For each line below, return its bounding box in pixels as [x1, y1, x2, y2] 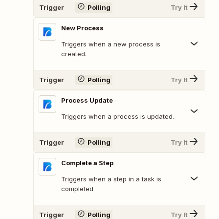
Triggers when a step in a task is [61, 175, 161, 183]
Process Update [61, 96, 113, 104]
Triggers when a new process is [61, 40, 160, 48]
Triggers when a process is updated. [61, 112, 174, 120]
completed [61, 184, 93, 193]
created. [61, 49, 87, 58]
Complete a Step [61, 158, 113, 167]
